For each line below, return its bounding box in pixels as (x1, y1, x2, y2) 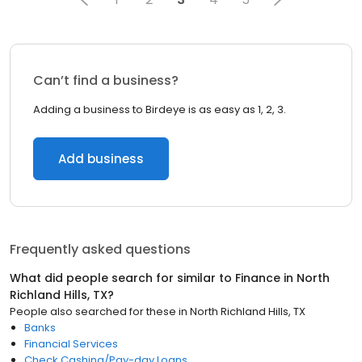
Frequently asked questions (10, 240, 191, 259)
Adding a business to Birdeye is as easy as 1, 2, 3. (33, 102, 286, 117)
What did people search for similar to (10, 270, 235, 286)
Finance (235, 270, 280, 286)
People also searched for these (10, 304, 176, 319)
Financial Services (24, 336, 118, 351)
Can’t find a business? (33, 71, 179, 90)
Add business (58, 150, 144, 167)
